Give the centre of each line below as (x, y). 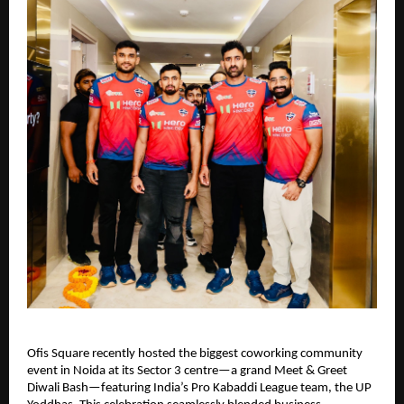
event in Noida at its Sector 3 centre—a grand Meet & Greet (187, 371)
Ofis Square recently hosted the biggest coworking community (195, 353)
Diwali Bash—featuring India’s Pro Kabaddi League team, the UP (199, 388)
